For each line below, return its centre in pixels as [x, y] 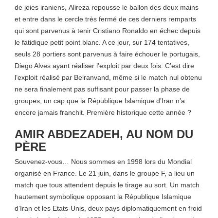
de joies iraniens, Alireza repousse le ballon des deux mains [107, 7]
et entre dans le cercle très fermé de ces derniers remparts [105, 19]
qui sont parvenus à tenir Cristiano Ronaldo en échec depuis [108, 31]
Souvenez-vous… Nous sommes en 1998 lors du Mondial [103, 162]
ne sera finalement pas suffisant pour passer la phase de [102, 89]
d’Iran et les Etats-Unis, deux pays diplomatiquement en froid [108, 208]
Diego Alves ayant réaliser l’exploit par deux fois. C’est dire [104, 66]
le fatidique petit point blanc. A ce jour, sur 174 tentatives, [102, 42]
